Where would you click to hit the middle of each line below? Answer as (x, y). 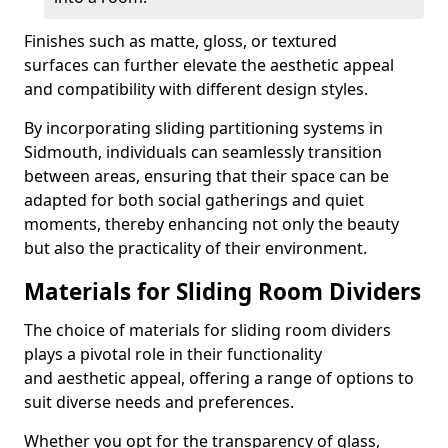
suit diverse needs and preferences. (159, 402)
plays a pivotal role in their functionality (173, 354)
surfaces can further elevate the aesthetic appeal (209, 65)
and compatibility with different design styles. (196, 89)
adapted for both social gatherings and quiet (194, 200)
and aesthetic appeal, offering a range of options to (219, 378)
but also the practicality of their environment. (195, 248)
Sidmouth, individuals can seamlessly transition (203, 152)
